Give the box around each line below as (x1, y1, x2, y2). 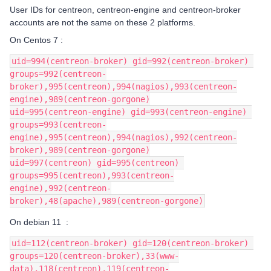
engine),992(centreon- (10, 183, 111, 193)
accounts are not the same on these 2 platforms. (10, 18, 195, 27)
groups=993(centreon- (10, 120, 106, 129)
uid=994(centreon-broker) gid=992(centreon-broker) (11, 56, 249, 66)
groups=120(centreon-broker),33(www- (10, 251, 179, 261)
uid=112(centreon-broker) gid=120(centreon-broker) (11, 238, 249, 248)
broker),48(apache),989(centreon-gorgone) (10, 196, 203, 206)
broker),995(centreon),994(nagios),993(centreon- (10, 82, 237, 91)
